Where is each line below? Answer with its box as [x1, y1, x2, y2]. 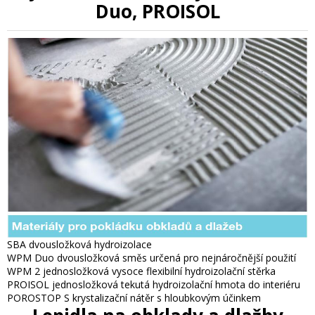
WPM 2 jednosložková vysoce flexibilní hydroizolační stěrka [7, 264, 276, 278]
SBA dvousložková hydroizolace [7, 237, 152, 251]
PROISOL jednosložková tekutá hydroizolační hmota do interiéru [7, 277, 300, 291]
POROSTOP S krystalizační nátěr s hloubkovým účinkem [7, 290, 261, 304]
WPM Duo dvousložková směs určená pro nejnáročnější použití [7, 250, 296, 264]
